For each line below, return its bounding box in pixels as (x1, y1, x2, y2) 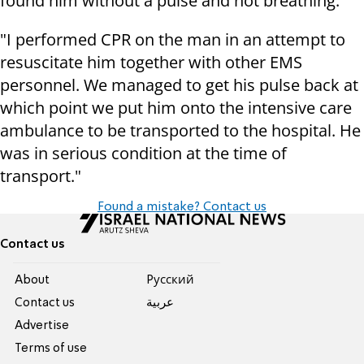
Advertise (15, 320, 70, 332)
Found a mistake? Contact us (97, 201, 266, 214)
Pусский (145, 275, 194, 287)
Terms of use (15, 343, 88, 355)
